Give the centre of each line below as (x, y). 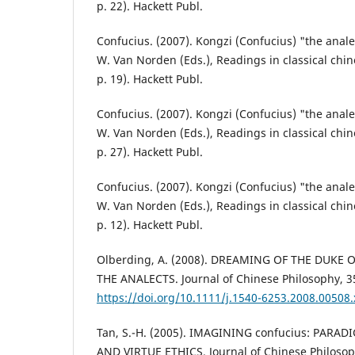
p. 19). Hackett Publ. (150, 79)
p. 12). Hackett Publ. (150, 225)
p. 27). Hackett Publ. (150, 152)
